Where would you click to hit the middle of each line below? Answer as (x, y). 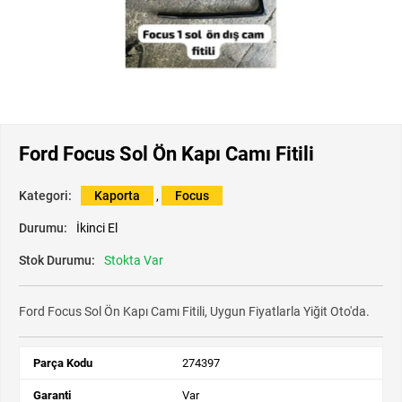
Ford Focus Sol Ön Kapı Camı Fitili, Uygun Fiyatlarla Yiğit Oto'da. (194, 312)
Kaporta (117, 196)
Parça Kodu (63, 363)
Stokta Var (134, 261)
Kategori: (45, 196)
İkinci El (97, 228)
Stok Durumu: (57, 261)
